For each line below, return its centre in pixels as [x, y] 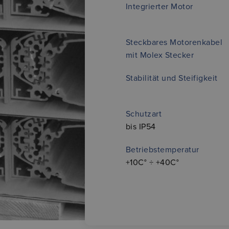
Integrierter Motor [159, 7]
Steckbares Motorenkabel [174, 42]
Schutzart [144, 114]
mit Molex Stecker [160, 55]
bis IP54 [141, 127]
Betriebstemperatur [162, 150]
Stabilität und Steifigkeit [171, 78]
